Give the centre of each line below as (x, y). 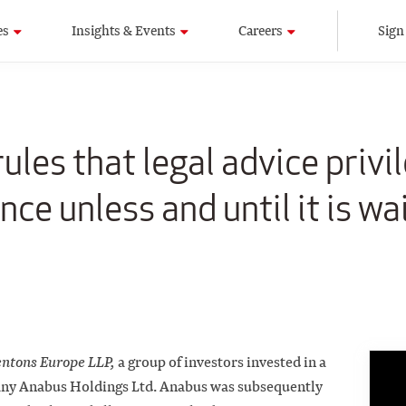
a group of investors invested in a (221, 362)
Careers (261, 30)
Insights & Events (123, 30)
